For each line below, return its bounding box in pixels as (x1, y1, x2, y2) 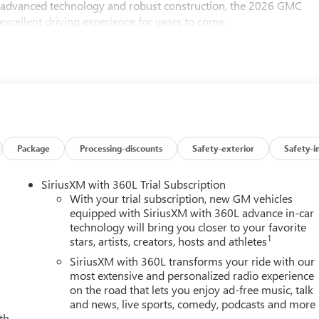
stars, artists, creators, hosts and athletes (70, 233, 268, 249)
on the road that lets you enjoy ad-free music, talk (70, 281, 314, 297)
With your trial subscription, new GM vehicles (70, 190, 293, 206)
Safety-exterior (192, 142, 255, 154)
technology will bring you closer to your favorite (70, 219, 307, 234)
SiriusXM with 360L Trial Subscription (41, 176, 226, 192)
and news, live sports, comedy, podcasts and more (70, 296, 316, 311)
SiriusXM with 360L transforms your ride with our (70, 253, 315, 268)
